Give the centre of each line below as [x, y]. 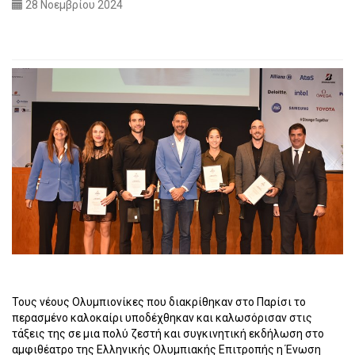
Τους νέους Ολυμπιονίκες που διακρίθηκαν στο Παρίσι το [159, 302]
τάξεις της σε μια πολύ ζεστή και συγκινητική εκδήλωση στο [168, 334]
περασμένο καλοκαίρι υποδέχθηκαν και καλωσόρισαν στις [162, 318]
